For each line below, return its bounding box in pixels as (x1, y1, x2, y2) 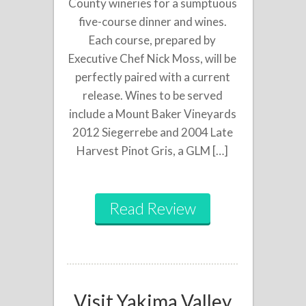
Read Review (109, 198, 196, 218)
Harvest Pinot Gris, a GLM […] (76, 143, 229, 158)
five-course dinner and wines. (78, 14, 227, 29)
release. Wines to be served (82, 87, 223, 102)
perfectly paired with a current (74, 69, 230, 84)
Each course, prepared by (89, 32, 217, 47)
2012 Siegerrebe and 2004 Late (72, 124, 233, 139)
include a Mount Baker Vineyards (68, 106, 236, 121)
